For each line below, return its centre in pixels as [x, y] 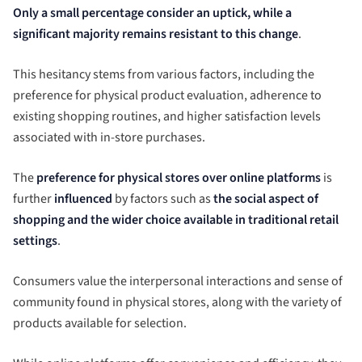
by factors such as [163, 198]
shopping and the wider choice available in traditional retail [176, 219]
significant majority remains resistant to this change [156, 34]
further [34, 198]
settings [35, 240]
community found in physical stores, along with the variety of [177, 302]
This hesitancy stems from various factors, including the [164, 74]
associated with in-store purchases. [109, 137]
